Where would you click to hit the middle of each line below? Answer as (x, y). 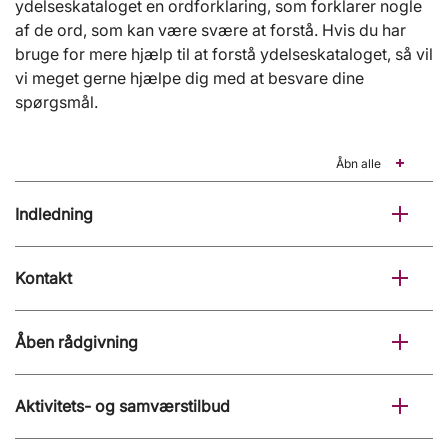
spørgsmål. (56, 102)
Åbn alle (358, 164)
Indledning (54, 214)
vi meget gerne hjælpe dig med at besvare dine (189, 78)
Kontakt (43, 278)
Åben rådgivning (76, 342)
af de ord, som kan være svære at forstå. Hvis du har (210, 30)
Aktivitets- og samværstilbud (122, 406)
